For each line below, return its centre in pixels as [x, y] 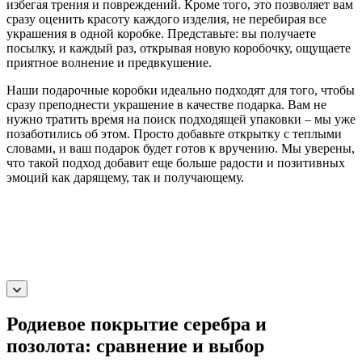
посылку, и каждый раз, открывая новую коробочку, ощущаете [179, 48]
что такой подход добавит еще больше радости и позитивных [176, 162]
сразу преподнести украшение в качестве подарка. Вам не [166, 104]
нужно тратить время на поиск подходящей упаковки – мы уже [181, 119]
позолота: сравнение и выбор [135, 345]
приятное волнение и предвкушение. [109, 62]
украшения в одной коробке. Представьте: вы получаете [161, 33]
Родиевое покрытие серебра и [137, 324]
